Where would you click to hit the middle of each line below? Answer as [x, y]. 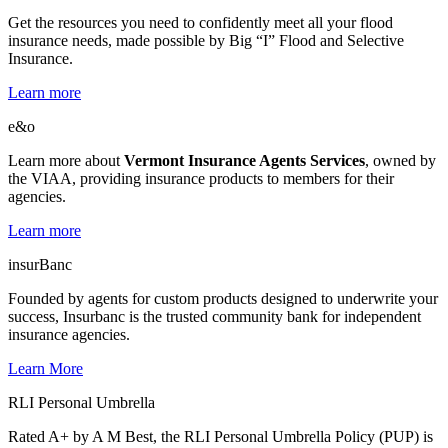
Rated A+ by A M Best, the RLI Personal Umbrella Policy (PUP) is [220, 436]
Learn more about [66, 160]
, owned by [400, 160]
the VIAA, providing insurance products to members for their [201, 178]
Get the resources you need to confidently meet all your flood [200, 22]
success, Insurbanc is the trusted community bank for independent [214, 316]
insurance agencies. [69, 334]
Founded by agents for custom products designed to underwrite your [223, 298]
